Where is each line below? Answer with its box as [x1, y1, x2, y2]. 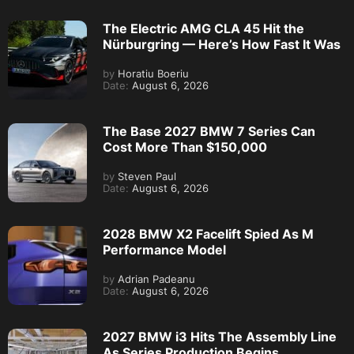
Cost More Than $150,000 [103, 138, 267, 155]
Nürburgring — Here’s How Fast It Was [103, 36, 341, 52]
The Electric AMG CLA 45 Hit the [103, 20, 304, 36]
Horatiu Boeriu [115, 67, 189, 80]
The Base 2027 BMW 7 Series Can [103, 122, 315, 139]
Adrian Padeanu [115, 273, 195, 285]
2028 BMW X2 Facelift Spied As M [103, 225, 314, 242]
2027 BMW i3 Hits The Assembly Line [103, 328, 337, 345]
